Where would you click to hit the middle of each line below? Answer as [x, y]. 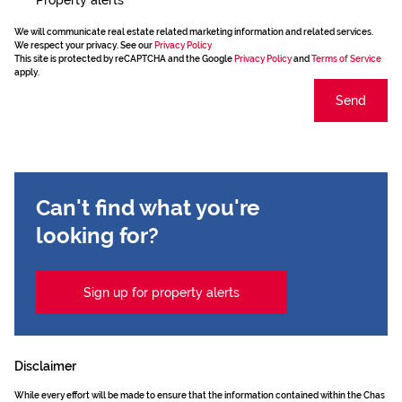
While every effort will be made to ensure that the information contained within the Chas [200, 395]
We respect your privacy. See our [84, 45]
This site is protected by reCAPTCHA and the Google [124, 59]
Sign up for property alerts [162, 292]
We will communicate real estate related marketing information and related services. [194, 32]
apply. [27, 72]
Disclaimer [45, 366]
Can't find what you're [148, 208]
